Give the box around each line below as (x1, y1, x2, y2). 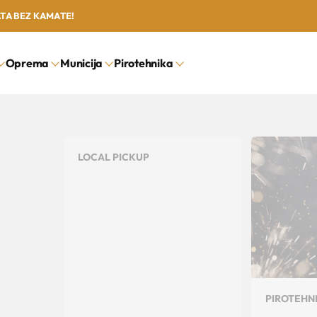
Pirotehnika (114, 55, 173, 70)
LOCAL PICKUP (77, 151, 149, 164)
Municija (60, 55, 103, 70)
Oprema (5, 55, 49, 70)
